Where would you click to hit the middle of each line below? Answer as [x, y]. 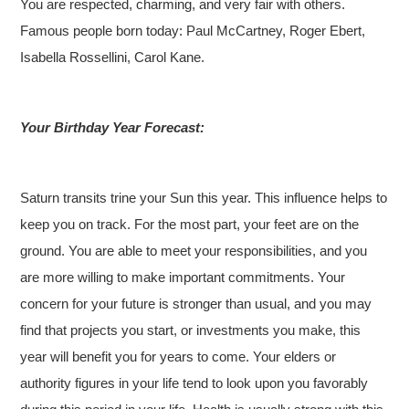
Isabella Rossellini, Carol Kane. [113, 57]
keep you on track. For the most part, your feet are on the [190, 224]
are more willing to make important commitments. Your [183, 277]
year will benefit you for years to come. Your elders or [178, 357]
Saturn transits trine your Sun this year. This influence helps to [204, 198]
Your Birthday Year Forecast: [113, 127]
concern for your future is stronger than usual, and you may [196, 304]
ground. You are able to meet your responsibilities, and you [194, 251]
